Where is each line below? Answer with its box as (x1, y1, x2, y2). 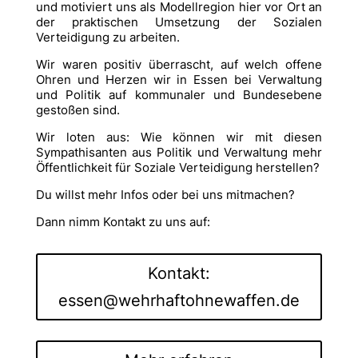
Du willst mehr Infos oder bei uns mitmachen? (35, 186, 295, 202)
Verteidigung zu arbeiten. (35, 29, 180, 45)
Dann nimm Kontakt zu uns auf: (35, 213, 210, 229)
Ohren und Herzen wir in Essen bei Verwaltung (35, 71, 323, 87)
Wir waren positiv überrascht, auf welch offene (35, 56, 323, 72)
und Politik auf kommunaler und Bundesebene (35, 86, 323, 102)
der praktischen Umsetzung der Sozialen (35, 14, 323, 30)
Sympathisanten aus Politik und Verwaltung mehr (35, 144, 323, 160)
